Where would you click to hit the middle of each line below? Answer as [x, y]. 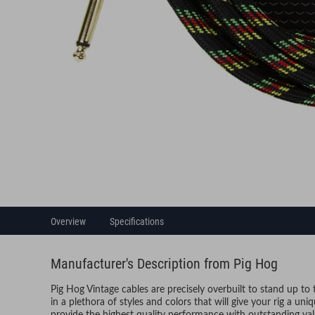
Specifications [137, 222]
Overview [68, 222]
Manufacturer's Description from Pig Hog [164, 264]
